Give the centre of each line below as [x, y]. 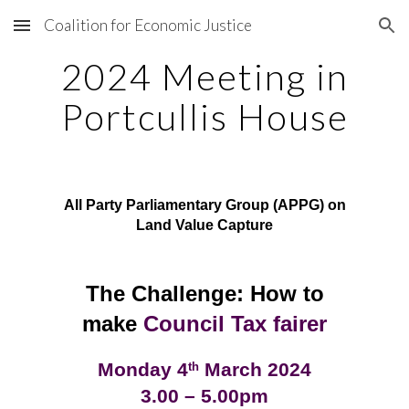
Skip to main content [79, 34]
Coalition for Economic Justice [148, 25]
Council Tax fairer [235, 324]
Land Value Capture [204, 225]
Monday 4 [143, 370]
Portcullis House [204, 117]
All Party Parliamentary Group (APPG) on [204, 205]
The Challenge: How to [204, 294]
